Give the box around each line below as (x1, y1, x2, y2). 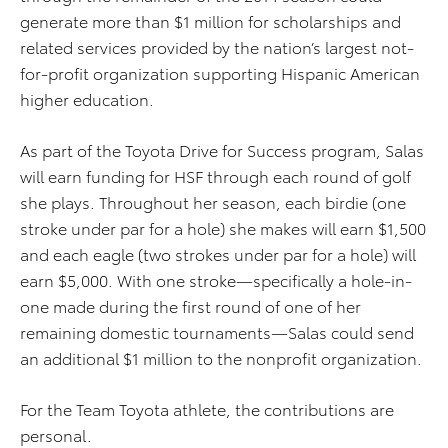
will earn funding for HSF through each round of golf (20, 164, 411, 188)
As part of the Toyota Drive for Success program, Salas (20, 138, 424, 162)
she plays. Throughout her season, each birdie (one (20, 190, 406, 214)
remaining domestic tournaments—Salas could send (20, 320, 414, 344)
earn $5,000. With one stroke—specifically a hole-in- (20, 268, 412, 292)
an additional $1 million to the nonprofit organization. (20, 346, 422, 370)
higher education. (20, 87, 154, 111)
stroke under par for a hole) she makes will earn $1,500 (20, 216, 426, 240)
